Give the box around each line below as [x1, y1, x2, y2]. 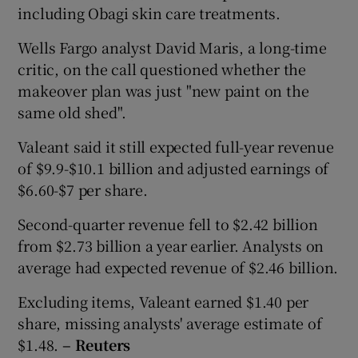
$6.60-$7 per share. [18, 178, 148, 200]
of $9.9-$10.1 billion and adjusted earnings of [18, 157, 329, 178]
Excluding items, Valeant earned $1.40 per [18, 290, 309, 312]
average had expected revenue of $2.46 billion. [18, 256, 339, 277]
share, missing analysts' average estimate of [18, 312, 322, 333]
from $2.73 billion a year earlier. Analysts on [18, 234, 324, 256]
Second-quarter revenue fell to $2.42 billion [18, 213, 318, 234]
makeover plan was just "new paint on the [18, 79, 309, 101]
